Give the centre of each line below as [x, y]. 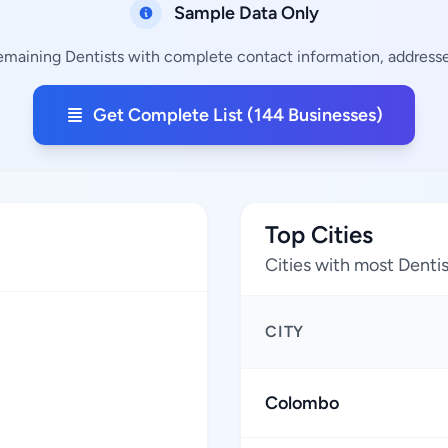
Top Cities [319, 234]
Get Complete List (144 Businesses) [238, 115]
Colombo [302, 403]
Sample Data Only [246, 13]
